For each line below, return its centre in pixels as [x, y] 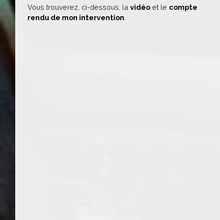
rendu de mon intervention [76, 17]
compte [183, 7]
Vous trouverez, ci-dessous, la [79, 7]
